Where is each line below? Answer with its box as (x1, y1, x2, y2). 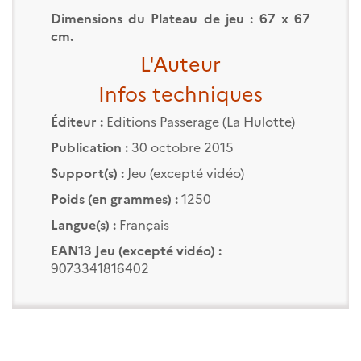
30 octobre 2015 (127, 137, 234, 156)
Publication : (50, 137, 128, 156)
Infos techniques (98, 78, 263, 106)
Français (115, 214, 169, 233)
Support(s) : (50, 163, 124, 181)
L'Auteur (140, 48, 221, 77)
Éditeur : (50, 111, 103, 130)
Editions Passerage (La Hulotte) (106, 111, 295, 130)
